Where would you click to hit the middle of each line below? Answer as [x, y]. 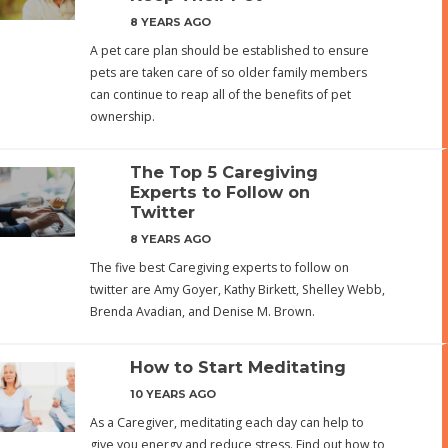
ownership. [122, 117]
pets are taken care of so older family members [228, 73]
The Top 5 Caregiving [224, 172]
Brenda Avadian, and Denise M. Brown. [202, 312]
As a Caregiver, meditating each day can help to [227, 423]
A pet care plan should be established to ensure [229, 51]
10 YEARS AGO [173, 394]
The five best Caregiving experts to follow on [219, 268]
